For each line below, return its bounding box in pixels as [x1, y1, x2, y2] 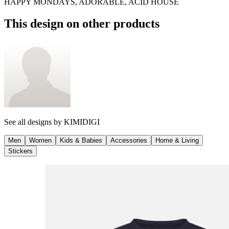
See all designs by [4, 117, 64, 126]
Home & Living [155, 136, 199, 144]
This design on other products [4, 16, 159, 30]
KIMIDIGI [64, 117, 100, 126]
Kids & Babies [60, 136, 102, 144]
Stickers [8, 147, 33, 155]
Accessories [110, 136, 147, 144]
